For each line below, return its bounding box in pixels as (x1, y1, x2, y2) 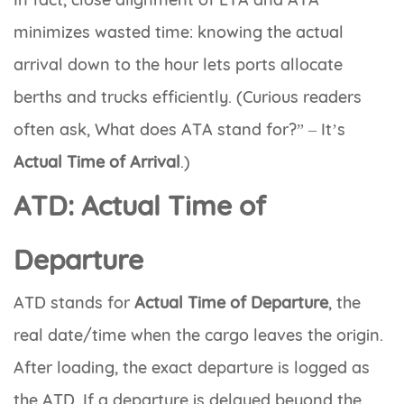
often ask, (14, 119, 95, 141)
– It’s (304, 119, 345, 141)
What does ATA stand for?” (95, 119, 304, 141)
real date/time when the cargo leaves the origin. (14, 325, 383, 346)
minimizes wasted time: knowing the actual (14, 22, 344, 43)
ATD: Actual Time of (14, 188, 266, 224)
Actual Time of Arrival (14, 151, 180, 173)
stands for (46, 292, 134, 314)
